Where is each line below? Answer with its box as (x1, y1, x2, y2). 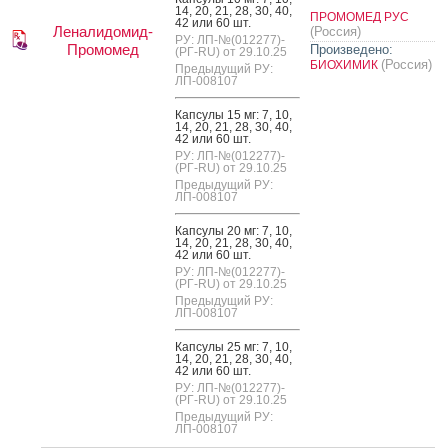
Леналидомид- (53, 22, 153, 40)
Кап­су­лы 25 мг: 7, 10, (175, 339, 292, 354)
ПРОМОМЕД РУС (310, 9, 409, 24)
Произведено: (310, 41, 393, 57)
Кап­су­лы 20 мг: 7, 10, (175, 223, 292, 238)
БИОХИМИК (310, 57, 381, 72)
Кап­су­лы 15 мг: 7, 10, (175, 107, 292, 122)
